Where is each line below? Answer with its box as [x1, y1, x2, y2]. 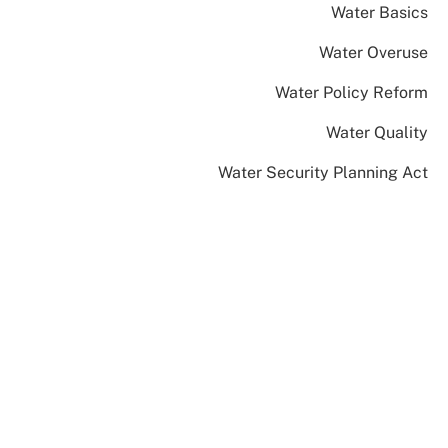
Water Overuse [318, 43, 428, 62]
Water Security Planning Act [217, 163, 428, 182]
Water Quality [325, 123, 428, 142]
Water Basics [330, 3, 428, 22]
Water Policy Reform [274, 83, 428, 102]
